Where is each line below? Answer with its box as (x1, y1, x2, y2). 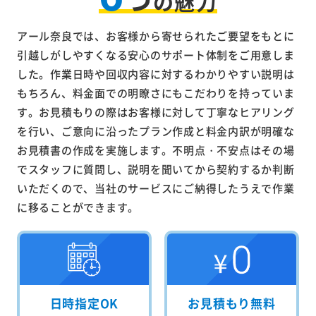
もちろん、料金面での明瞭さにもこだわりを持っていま (16, 85, 295, 100)
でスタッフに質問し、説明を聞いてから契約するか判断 (16, 161, 295, 176)
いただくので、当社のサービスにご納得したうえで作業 (16, 180, 295, 195)
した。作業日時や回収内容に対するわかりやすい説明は (16, 66, 295, 81)
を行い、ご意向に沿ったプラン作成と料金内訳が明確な (16, 123, 295, 138)
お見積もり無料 (188, 294, 276, 312)
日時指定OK (49, 294, 119, 312)
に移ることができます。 (16, 199, 139, 214)
